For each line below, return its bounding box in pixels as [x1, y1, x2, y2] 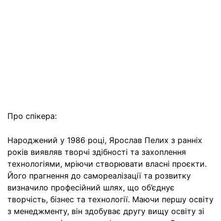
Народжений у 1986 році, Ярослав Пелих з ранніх [7, 135, 202, 145]
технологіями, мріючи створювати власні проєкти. [7, 159, 207, 169]
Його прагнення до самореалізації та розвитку [7, 171, 191, 181]
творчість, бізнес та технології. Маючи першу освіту [7, 194, 214, 204]
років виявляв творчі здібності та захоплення [7, 147, 186, 157]
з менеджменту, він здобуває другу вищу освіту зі [7, 206, 204, 216]
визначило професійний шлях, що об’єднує [7, 183, 175, 192]
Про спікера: [7, 111, 57, 121]
